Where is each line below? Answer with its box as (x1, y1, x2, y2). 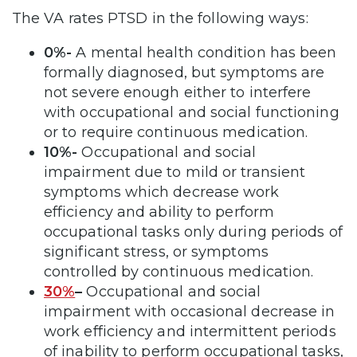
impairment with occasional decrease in (44, 303, 335, 321)
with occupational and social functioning (44, 104, 339, 122)
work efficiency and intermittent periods (44, 323, 336, 341)
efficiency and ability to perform (44, 203, 274, 222)
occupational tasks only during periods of (44, 223, 343, 241)
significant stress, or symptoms (44, 243, 269, 261)
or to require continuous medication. (44, 124, 308, 142)
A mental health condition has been (76, 44, 337, 62)
